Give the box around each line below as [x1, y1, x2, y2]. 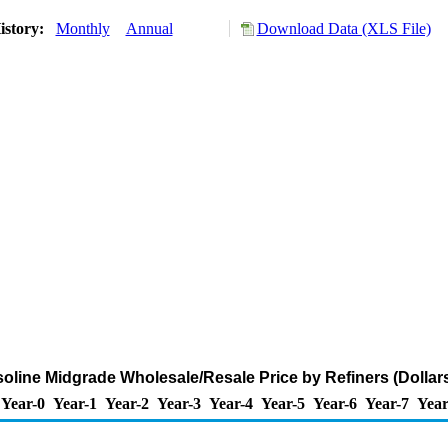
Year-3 [157, 395, 201, 412]
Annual [125, 20, 173, 37]
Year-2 [105, 395, 149, 412]
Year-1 [53, 395, 97, 412]
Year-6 [313, 395, 357, 412]
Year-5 [261, 395, 305, 412]
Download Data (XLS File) [256, 20, 431, 37]
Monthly [55, 20, 110, 37]
